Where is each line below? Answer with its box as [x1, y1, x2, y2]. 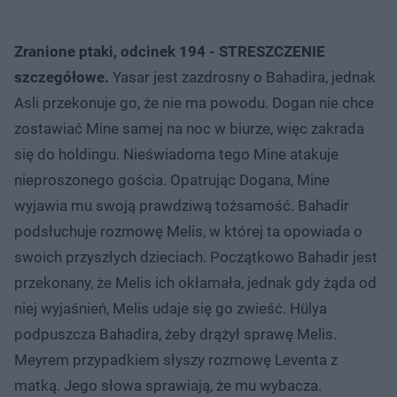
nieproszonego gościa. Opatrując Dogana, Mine [14, 170, 330, 189]
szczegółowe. [14, 67, 109, 86]
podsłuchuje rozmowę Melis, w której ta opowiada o [14, 222, 362, 240]
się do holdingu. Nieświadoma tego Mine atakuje [14, 144, 339, 163]
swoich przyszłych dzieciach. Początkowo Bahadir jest [14, 247, 378, 266]
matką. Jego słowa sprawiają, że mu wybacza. [14, 376, 322, 394]
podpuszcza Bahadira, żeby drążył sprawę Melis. [14, 324, 337, 343]
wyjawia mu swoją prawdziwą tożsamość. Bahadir [14, 196, 349, 214]
